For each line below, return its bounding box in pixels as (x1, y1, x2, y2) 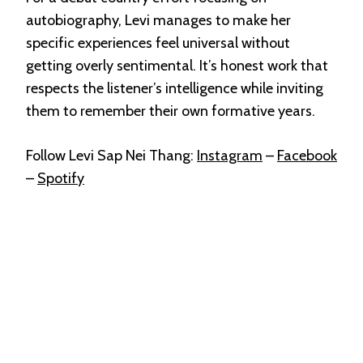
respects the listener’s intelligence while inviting (26, 79, 323, 97)
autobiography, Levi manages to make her (26, 11, 291, 29)
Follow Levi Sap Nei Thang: (26, 146, 197, 164)
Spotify (37, 169, 84, 187)
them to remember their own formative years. (26, 101, 315, 120)
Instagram (197, 146, 263, 164)
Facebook (277, 146, 337, 164)
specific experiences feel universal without (26, 33, 290, 52)
